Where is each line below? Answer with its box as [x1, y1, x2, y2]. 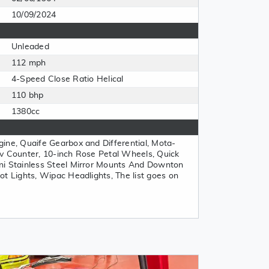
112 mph [11, 59, 46, 67]
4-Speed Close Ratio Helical [11, 75, 124, 83]
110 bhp [11, 91, 44, 100]
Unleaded [11, 43, 49, 51]
